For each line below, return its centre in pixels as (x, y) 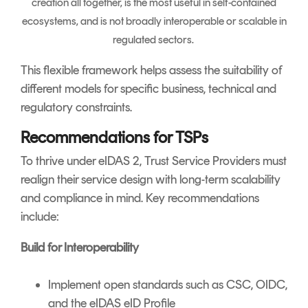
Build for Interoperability (80, 247)
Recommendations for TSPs (114, 137)
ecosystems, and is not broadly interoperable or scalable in (154, 21)
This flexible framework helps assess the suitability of (151, 70)
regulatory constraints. (76, 107)
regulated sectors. (154, 39)
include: (40, 216)
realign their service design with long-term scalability (151, 179)
